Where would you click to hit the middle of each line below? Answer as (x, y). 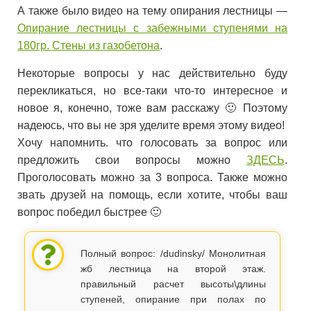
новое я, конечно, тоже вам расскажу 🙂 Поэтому (153, 108)
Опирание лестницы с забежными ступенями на (153, 28)
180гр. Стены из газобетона (89, 45)
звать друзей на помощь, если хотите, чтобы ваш (153, 195)
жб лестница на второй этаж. (174, 269)
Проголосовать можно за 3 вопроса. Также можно (153, 177)
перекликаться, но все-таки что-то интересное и (153, 91)
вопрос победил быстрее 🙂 (89, 212)
